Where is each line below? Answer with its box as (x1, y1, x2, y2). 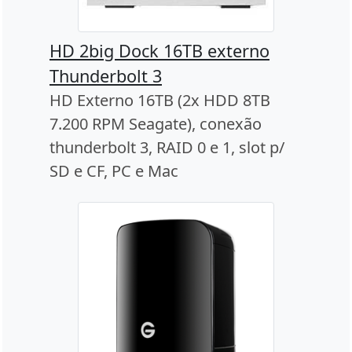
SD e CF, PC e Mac (49, 160, 178, 182)
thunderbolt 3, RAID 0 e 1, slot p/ (49, 137, 284, 159)
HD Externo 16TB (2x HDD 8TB (49, 90, 270, 112)
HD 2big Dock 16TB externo (49, 39, 269, 63)
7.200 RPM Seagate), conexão (49, 113, 262, 135)
